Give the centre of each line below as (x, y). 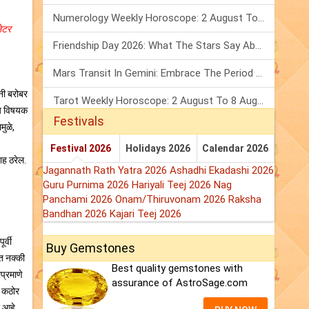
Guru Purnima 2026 (87, 185)
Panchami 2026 (79, 200)
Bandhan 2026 (76, 214)
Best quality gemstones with (177, 269)
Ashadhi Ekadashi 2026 (222, 171)
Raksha (245, 200)
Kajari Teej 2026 (146, 214)
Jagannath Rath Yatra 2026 (106, 171)
